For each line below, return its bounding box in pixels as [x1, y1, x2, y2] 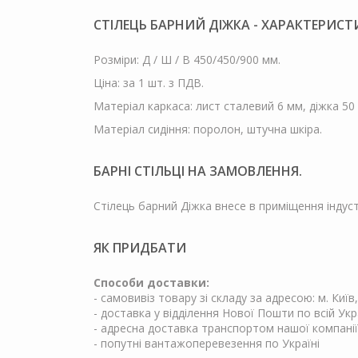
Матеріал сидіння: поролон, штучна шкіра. [93, 121, 322, 137]
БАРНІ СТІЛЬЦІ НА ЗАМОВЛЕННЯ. [93, 161, 302, 180]
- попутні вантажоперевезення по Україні [93, 335, 320, 351]
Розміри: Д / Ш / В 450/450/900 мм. [93, 51, 280, 67]
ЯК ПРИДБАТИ [93, 238, 186, 257]
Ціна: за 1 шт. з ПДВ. [93, 74, 204, 90]
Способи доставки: [93, 274, 209, 290]
